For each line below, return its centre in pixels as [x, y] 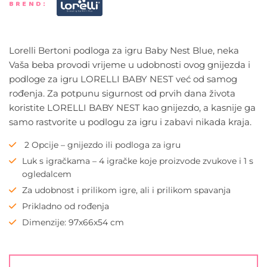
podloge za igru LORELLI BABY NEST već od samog [123, 79]
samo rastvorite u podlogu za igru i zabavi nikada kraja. [130, 122]
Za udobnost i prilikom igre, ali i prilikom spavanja [126, 190]
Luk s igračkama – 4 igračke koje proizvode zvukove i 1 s [138, 161]
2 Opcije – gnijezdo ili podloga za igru [101, 145]
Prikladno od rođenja [66, 206]
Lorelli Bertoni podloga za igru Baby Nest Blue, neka [124, 50]
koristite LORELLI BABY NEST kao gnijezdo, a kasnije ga [132, 108]
